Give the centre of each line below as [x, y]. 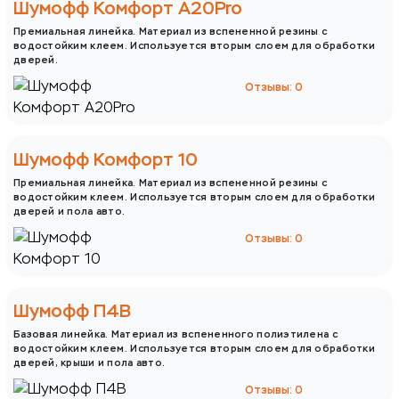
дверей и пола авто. [69, 211]
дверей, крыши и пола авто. [90, 362]
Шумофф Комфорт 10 [106, 159]
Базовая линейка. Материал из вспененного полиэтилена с [175, 334]
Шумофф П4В [72, 311]
